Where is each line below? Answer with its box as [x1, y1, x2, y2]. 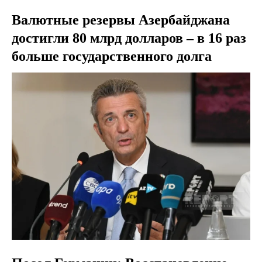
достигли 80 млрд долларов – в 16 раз [12, 30, 246, 46]
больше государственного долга [12, 49, 212, 64]
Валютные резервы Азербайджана [12, 12, 230, 28]
